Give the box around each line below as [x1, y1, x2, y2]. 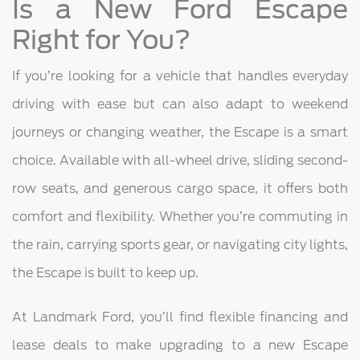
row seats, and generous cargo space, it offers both [12, 181, 348, 197]
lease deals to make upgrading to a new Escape [12, 337, 348, 354]
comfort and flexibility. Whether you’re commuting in [12, 209, 348, 225]
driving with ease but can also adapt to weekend [12, 96, 348, 112]
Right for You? [12, 24, 191, 56]
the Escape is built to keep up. [12, 265, 198, 281]
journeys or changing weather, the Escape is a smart [12, 125, 348, 141]
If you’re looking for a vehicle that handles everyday [12, 68, 348, 84]
